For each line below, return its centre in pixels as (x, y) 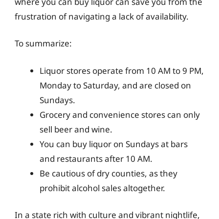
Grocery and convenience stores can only (120, 114)
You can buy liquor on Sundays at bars (114, 144)
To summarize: (43, 43)
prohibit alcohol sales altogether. (102, 188)
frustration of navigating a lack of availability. (102, 16)
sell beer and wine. (76, 129)
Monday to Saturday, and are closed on (115, 85)
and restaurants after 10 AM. (96, 158)
